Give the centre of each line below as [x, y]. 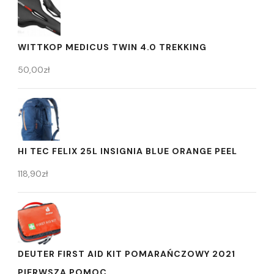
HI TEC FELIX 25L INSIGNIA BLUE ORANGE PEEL [128, 151]
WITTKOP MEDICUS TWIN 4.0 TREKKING [112, 47]
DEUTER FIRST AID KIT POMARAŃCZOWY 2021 [127, 254]
